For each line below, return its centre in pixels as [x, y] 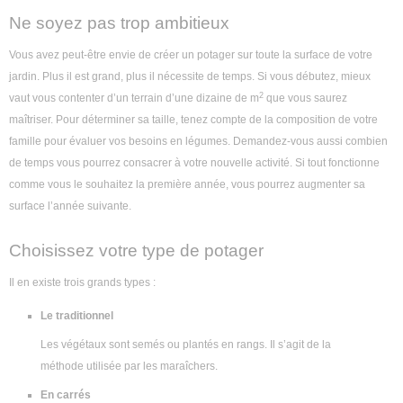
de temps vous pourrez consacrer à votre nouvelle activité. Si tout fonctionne [194, 163]
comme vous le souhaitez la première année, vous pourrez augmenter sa [187, 185]
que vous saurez [305, 99]
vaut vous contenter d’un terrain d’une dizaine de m [134, 99]
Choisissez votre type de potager [136, 251]
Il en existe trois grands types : [82, 283]
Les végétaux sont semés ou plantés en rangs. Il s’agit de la [186, 345]
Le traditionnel [77, 316]
